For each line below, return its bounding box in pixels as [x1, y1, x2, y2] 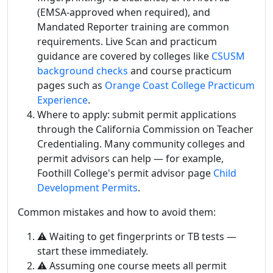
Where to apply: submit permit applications [37, 108, 236, 121]
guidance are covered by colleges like [37, 49, 211, 63]
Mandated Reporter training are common [37, 20, 229, 34]
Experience [37, 93, 88, 107]
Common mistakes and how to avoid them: [18, 205, 216, 219]
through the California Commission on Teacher [37, 122, 253, 136]
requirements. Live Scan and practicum [37, 35, 217, 48]
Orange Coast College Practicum [105, 79, 255, 92]
